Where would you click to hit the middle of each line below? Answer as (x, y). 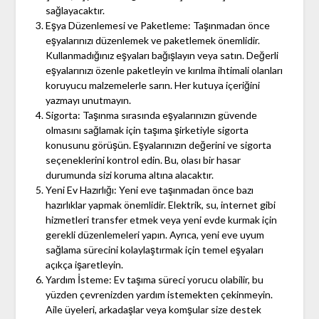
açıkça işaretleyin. (84, 265)
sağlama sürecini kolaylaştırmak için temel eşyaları (154, 250)
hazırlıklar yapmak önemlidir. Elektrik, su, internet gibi (160, 205)
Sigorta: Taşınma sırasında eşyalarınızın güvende (151, 115)
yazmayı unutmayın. (88, 100)
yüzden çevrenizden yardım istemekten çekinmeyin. (159, 295)
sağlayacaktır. (75, 11)
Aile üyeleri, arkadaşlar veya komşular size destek (153, 310)
